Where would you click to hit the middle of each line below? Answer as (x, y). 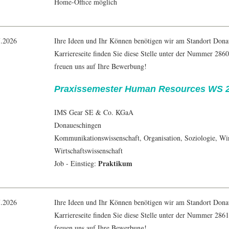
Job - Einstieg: (76, 164)
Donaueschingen (78, 125)
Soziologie (200, 138)
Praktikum (115, 164)
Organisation (162, 138)
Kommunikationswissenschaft (97, 138)
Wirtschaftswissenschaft (88, 151)
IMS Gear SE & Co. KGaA (94, 112)
